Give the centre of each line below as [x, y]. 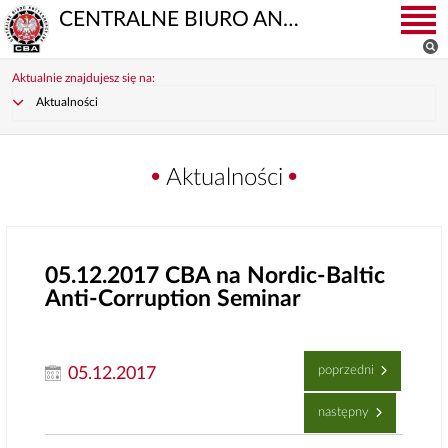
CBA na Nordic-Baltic [272, 276]
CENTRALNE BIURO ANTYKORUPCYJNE [291, 19]
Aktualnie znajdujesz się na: [83, 78]
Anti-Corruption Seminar [173, 299]
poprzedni [347, 370]
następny [345, 413]
